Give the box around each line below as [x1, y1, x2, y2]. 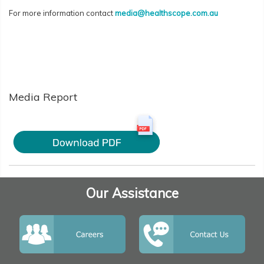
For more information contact [9, 8, 113, 18]
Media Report [9, 90, 77, 104]
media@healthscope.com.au [115, 8, 220, 18]
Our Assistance [85, 185, 179, 202]
